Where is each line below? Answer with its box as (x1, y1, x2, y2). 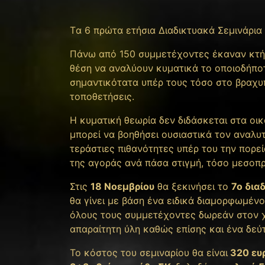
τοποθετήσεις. (70, 90, 134, 102)
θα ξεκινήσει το (154, 180, 231, 192)
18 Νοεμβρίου (91, 180, 154, 192)
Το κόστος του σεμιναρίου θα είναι (70, 246, 228, 258)
